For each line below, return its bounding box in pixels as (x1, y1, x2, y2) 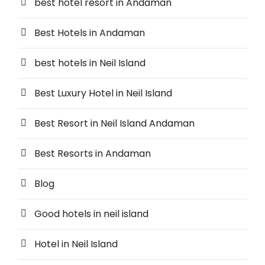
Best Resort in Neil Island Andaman (34, 117, 195, 131)
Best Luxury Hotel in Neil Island (34, 86, 172, 101)
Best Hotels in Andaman (34, 26, 145, 40)
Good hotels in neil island (34, 207, 148, 221)
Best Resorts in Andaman (34, 147, 151, 161)
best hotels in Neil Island (34, 56, 146, 70)
